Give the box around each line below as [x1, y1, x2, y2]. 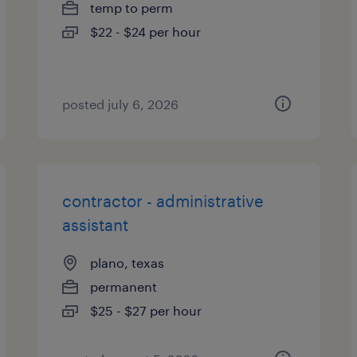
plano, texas [90, 255, 165, 270]
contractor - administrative [62, 191, 265, 210]
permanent [90, 279, 158, 294]
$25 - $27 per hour [90, 303, 202, 318]
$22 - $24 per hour [90, 24, 202, 39]
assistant [62, 215, 129, 234]
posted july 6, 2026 [62, 96, 179, 112]
